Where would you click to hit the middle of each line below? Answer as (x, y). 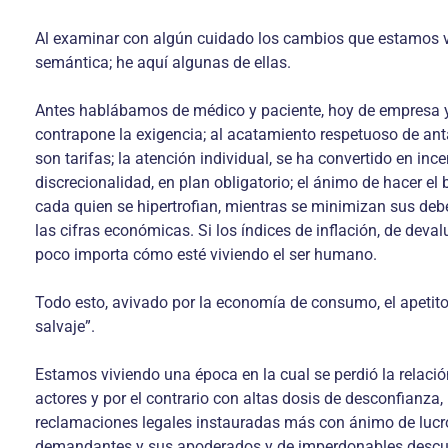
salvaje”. (65, 326)
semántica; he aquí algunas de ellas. (163, 62)
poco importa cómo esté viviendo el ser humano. (206, 254)
